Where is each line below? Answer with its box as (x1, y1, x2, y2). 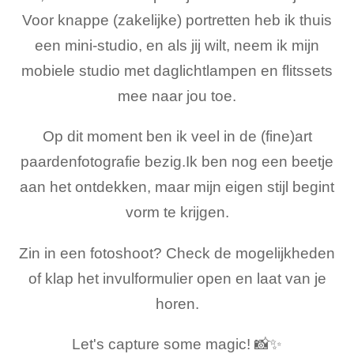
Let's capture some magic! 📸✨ (72, 335, 282, 352)
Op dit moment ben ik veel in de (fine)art (42, 128, 312, 145)
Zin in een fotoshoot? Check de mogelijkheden (19, 244, 335, 262)
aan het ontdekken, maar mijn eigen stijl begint (20, 179, 334, 196)
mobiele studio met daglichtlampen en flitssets (21, 62, 333, 79)
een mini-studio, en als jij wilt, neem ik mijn (35, 36, 319, 54)
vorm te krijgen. (125, 204, 229, 221)
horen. (155, 295, 199, 312)
